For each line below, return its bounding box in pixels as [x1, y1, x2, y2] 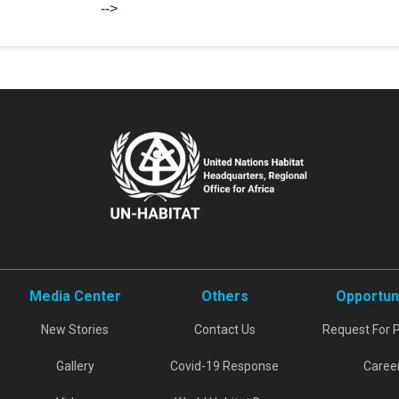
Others [200, 288, 248, 305]
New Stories [41, 322, 109, 337]
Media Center [28, 288, 121, 305]
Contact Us [193, 322, 256, 337]
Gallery [55, 359, 94, 373]
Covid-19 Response [170, 359, 279, 373]
